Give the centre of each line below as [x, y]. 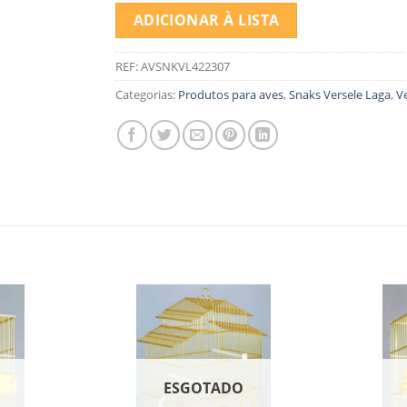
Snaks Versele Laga [340, 95]
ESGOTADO [203, 388]
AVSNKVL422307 [185, 67]
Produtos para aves [231, 95]
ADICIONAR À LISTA [206, 20]
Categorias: [147, 95]
